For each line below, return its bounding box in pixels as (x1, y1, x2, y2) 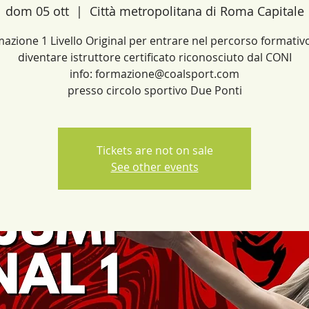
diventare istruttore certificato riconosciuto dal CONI (17, 50, 292, 65)
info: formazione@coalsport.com (70, 66, 239, 81)
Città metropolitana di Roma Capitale (89, 3, 304, 19)
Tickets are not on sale (96, 143, 213, 158)
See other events (110, 159, 199, 175)
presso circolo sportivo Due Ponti (67, 83, 242, 98)
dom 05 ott (5, 3, 69, 19)
